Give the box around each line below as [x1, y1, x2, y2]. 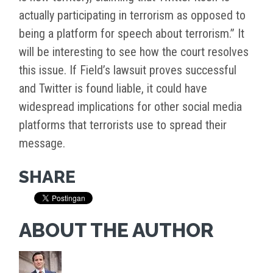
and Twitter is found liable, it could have [19, 81, 207, 96]
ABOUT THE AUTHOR [19, 219, 214, 242]
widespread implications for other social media [19, 99, 242, 115]
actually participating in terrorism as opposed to [19, 8, 246, 23]
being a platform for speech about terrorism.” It [19, 26, 244, 41]
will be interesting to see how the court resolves [19, 44, 249, 60]
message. [19, 136, 65, 151]
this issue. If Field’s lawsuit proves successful [19, 63, 236, 78]
